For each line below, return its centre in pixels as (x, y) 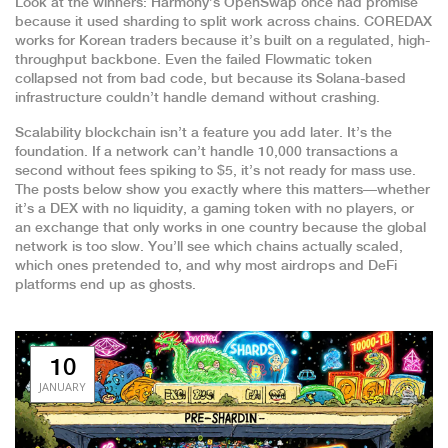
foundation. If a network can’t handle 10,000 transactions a (206, 152)
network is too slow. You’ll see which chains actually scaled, (209, 247)
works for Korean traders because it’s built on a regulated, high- (222, 41)
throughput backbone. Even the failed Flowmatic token (193, 60)
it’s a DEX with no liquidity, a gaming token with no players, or (214, 209)
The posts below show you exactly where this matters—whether (222, 190)
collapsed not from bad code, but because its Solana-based (210, 79)
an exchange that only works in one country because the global (220, 228)
